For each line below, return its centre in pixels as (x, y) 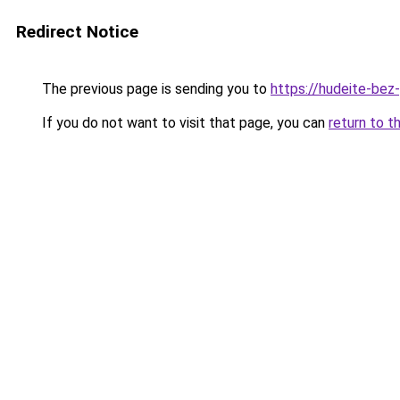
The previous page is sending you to (154, 89)
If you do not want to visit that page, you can (183, 123)
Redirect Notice (77, 32)
